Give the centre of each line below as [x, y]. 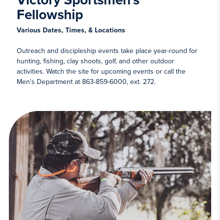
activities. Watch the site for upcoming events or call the [101, 72]
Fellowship [50, 15]
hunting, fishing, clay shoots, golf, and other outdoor [95, 61]
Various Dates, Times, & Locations [71, 30]
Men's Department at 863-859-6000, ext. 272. [86, 82]
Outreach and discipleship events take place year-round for [107, 51]
